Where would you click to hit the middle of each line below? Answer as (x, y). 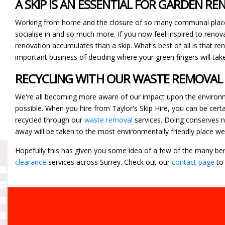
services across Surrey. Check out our (109, 162)
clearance (31, 162)
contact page (193, 162)
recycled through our (50, 120)
